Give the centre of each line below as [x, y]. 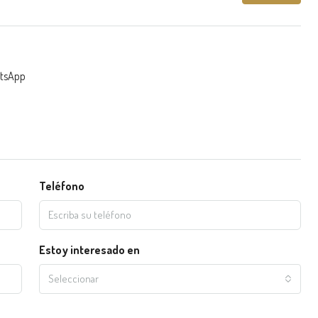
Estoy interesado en [89, 250]
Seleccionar [73, 279]
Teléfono [61, 186]
